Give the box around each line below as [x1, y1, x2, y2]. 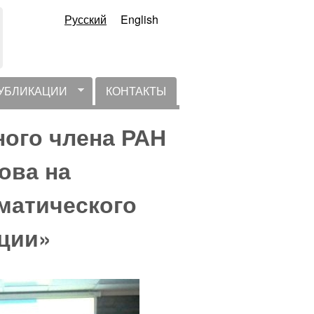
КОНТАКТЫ [106, 83, 166, 99]
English [121, 11, 158, 27]
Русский [64, 11, 107, 27]
